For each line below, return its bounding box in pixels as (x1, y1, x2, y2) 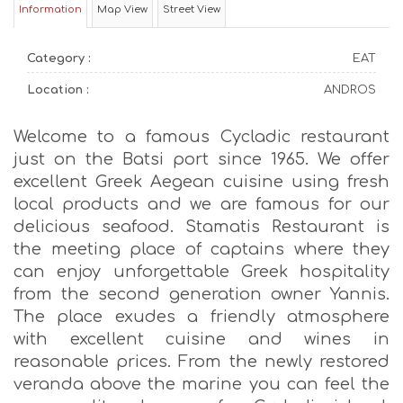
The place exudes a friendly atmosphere (13, 308, 390, 326)
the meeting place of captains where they (13, 240, 390, 258)
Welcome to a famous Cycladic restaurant (13, 128, 390, 146)
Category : (27, 52, 91, 65)
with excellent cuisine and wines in (13, 330, 390, 348)
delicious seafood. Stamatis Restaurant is (13, 218, 390, 236)
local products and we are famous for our (13, 195, 390, 213)
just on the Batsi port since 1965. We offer (13, 150, 390, 168)
